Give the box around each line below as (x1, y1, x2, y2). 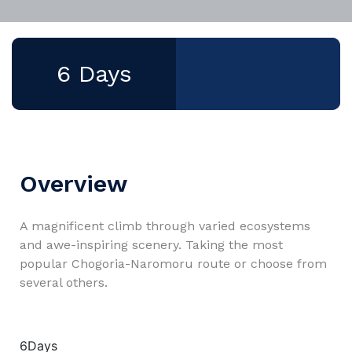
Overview (20, 170, 127, 197)
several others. (20, 275, 108, 290)
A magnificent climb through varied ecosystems (20, 218, 310, 233)
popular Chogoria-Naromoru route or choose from (20, 256, 327, 271)
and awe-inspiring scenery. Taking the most (20, 237, 283, 252)
